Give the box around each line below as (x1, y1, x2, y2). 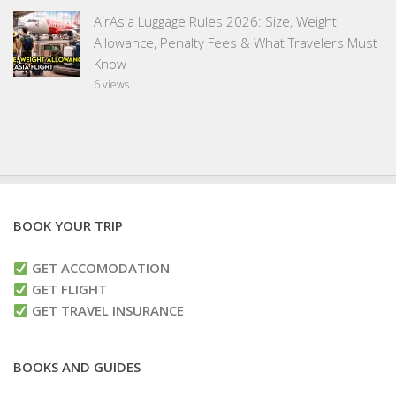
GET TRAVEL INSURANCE (28, 301, 185, 320)
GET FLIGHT (28, 280, 108, 299)
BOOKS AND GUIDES (13, 358, 141, 377)
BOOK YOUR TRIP (13, 217, 123, 235)
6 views (94, 77, 129, 93)
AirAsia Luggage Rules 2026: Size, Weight (94, 12, 337, 31)
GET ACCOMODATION (28, 259, 171, 278)
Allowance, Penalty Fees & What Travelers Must (94, 34, 377, 52)
